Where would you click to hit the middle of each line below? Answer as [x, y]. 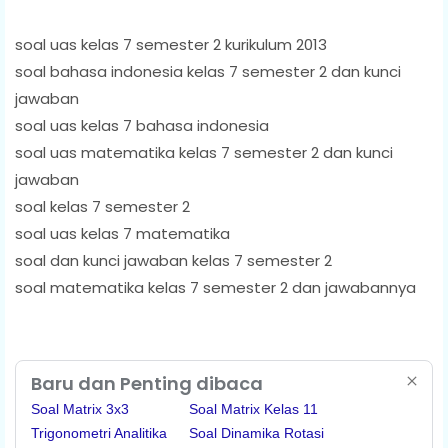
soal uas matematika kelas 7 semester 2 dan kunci [204, 152]
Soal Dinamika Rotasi [256, 432]
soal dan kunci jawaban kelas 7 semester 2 [173, 260]
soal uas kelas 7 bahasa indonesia [142, 125]
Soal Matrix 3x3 [80, 408]
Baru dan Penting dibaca [147, 383]
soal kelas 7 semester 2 [102, 206]
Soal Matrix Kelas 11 [253, 408]
